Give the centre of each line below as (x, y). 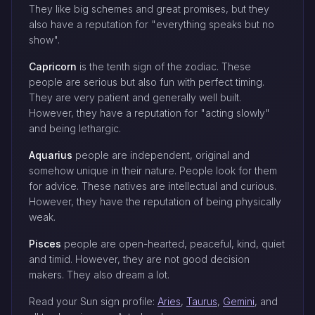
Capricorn (53, 67)
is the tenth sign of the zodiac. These (164, 67)
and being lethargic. (75, 129)
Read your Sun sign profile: (93, 302)
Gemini (239, 302)
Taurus (202, 302)
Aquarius (51, 155)
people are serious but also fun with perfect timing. (147, 82)
